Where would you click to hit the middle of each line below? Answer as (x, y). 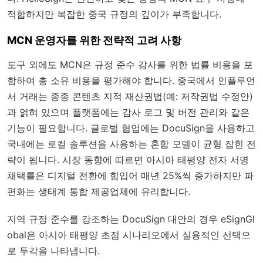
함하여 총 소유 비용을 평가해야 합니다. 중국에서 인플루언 (131, 80)
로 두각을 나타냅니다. (53, 250)
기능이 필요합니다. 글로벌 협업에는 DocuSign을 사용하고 (131, 128)
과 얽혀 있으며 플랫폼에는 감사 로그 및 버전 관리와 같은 (128, 112)
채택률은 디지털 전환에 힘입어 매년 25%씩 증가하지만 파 (130, 175)
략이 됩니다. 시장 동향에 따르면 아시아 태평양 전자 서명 (128, 159)
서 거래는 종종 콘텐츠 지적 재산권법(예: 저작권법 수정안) (130, 96)
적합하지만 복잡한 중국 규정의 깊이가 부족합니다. (114, 14)
